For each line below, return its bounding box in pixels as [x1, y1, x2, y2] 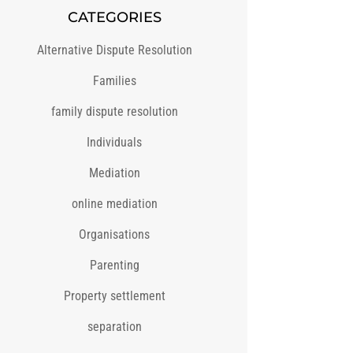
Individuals [87, 135, 143, 150]
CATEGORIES [67, 9, 162, 27]
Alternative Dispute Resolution [36, 43, 192, 58]
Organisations [79, 227, 150, 243]
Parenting [89, 258, 139, 273]
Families [92, 73, 136, 89]
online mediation [71, 196, 158, 212]
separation [87, 319, 142, 335]
